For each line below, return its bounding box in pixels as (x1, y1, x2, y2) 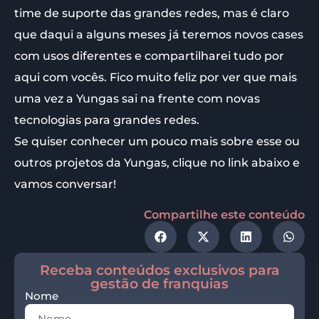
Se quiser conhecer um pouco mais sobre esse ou (14, 134, 300, 148)
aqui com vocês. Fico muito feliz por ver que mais (14, 70, 297, 84)
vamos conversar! (14, 177, 116, 191)
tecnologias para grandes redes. (14, 113, 199, 127)
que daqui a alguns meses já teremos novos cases (14, 27, 303, 41)
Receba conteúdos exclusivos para (39, 261, 280, 278)
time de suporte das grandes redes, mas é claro (14, 6, 289, 20)
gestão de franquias (90, 275, 229, 292)
